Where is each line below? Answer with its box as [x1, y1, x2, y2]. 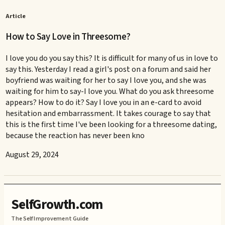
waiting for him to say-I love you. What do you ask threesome [6, 85, 214, 97]
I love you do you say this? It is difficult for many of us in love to [6, 52, 218, 64]
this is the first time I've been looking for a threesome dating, [6, 119, 217, 130]
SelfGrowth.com [11, 195, 103, 215]
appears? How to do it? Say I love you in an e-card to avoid [6, 96, 202, 108]
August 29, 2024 [6, 149, 59, 160]
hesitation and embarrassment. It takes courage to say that [6, 107, 211, 119]
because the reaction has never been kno [6, 130, 145, 141]
